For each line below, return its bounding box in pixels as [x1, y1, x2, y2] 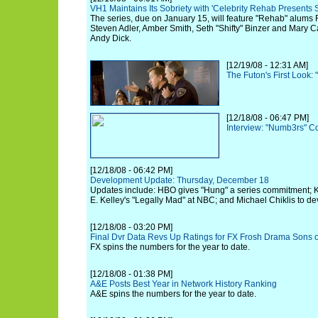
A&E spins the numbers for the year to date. [90, 289, 256, 299]
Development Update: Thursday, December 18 [90, 175, 269, 185]
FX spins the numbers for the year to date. [90, 242, 250, 252]
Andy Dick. [90, 33, 131, 43]
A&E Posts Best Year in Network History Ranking [90, 279, 277, 289]
